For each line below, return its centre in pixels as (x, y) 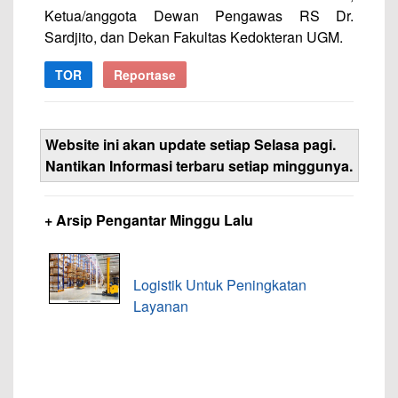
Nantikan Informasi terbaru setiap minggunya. (199, 166)
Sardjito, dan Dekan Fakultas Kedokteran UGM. (194, 37)
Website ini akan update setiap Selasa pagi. (191, 144)
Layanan (161, 306)
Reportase (145, 75)
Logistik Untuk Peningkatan (220, 285)
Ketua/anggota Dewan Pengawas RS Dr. (199, 16)
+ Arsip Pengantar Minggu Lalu (149, 220)
